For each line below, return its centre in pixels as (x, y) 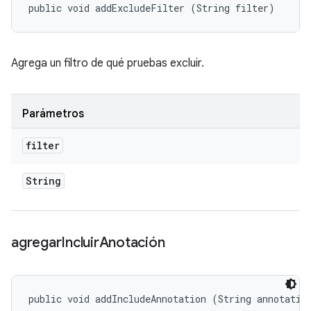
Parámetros (53, 114)
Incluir (80, 243)
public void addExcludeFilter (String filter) (152, 8)
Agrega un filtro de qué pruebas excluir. (108, 63)
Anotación (132, 243)
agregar (36, 243)
